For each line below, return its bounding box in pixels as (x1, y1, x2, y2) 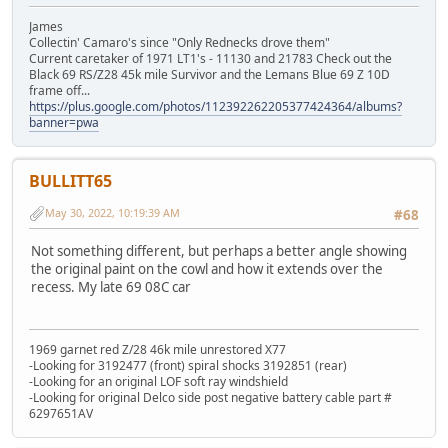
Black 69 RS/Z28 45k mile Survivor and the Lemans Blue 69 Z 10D (29, 66, 390, 84)
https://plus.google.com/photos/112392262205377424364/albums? (29, 98, 402, 116)
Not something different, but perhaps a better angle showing (31, 241, 407, 260)
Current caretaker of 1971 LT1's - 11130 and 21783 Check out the (29, 50, 392, 68)
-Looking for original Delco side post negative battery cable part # (29, 388, 392, 406)
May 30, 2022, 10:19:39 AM (45, 205, 180, 221)
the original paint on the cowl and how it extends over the (31, 259, 383, 278)
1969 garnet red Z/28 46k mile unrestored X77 (29, 340, 286, 358)
